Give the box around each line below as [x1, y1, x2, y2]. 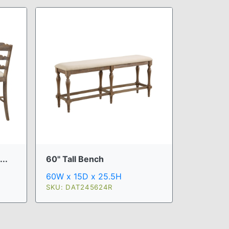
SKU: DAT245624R [46, 183, 112, 191]
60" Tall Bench [46, 154, 104, 164]
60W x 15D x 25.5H [46, 171, 122, 181]
